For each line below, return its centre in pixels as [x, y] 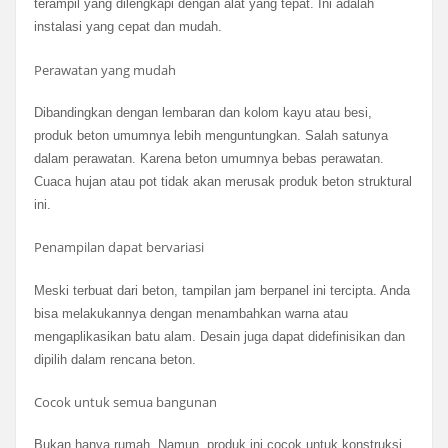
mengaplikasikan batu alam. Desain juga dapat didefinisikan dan [219, 336]
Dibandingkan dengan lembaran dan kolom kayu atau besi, [202, 112]
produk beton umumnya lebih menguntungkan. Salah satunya [210, 135]
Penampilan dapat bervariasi [118, 247]
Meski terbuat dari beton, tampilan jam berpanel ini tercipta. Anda [221, 290]
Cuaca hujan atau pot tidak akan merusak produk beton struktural [222, 181]
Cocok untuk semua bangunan [125, 401]
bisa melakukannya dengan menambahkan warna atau [190, 313]
